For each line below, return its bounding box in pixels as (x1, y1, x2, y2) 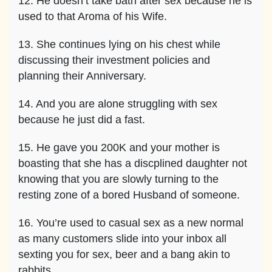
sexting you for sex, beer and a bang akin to (18, 248, 230, 260)
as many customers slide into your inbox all (18, 233, 226, 245)
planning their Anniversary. (18, 70, 146, 82)
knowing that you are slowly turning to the (18, 173, 219, 185)
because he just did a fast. (18, 114, 145, 126)
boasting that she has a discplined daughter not (18, 157, 247, 169)
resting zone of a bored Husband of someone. (18, 189, 240, 201)
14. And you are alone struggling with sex (18, 98, 217, 110)
